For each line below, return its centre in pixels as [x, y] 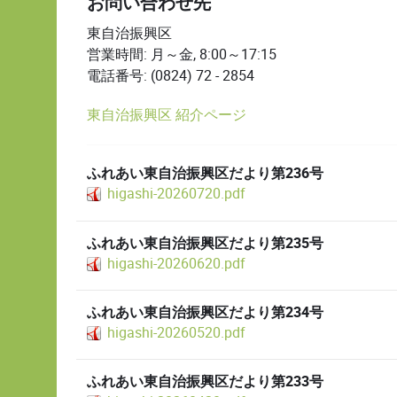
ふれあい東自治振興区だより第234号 [205, 312]
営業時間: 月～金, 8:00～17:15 [182, 54]
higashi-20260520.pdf [176, 332]
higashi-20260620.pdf [176, 263]
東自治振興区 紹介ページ [167, 115]
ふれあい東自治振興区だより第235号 [205, 243]
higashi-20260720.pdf [176, 194]
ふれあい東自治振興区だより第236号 [205, 174]
